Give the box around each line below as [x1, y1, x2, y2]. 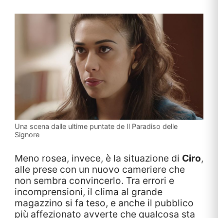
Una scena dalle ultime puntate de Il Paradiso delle [15, 122, 178, 130]
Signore [15, 130, 39, 139]
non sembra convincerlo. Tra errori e [15, 174, 174, 186]
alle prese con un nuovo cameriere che [15, 163, 185, 175]
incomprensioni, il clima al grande [15, 185, 163, 198]
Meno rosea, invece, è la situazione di [15, 152, 182, 164]
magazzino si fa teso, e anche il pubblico [15, 197, 194, 209]
